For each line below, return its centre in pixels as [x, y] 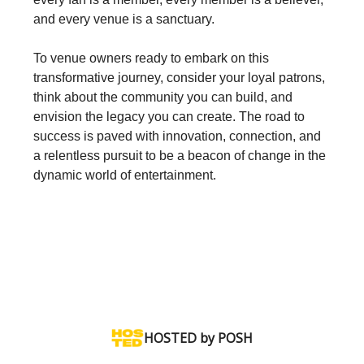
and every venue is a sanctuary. [124, 19]
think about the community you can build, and [163, 97]
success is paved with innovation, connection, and [177, 136]
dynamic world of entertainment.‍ [125, 175]
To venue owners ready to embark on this [151, 58]
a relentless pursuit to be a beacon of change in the [180, 156]
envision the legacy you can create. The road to [169, 117]
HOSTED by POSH [198, 338]
